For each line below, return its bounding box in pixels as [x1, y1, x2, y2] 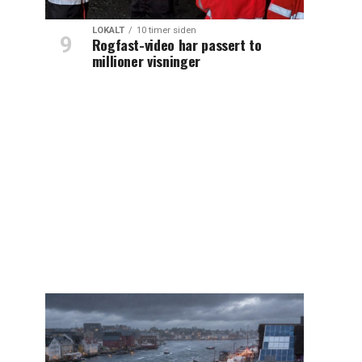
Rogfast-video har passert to [91, 33, 262, 55]
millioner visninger [91, 49, 200, 71]
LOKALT [91, 24, 124, 36]
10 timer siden [136, 24, 196, 36]
